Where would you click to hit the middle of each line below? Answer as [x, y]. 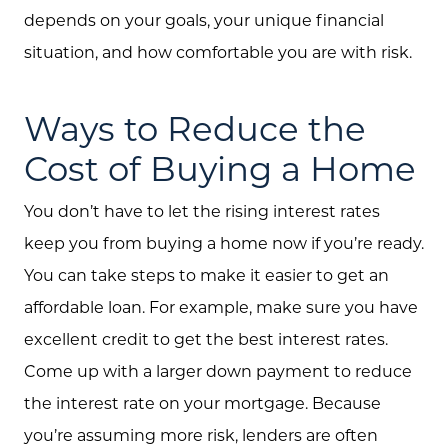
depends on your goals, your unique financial [204, 19]
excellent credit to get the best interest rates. [206, 339]
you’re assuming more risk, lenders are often [201, 435]
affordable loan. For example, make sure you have [221, 307]
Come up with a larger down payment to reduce [218, 371]
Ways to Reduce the [195, 128]
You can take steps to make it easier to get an [206, 275]
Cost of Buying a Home [220, 168]
